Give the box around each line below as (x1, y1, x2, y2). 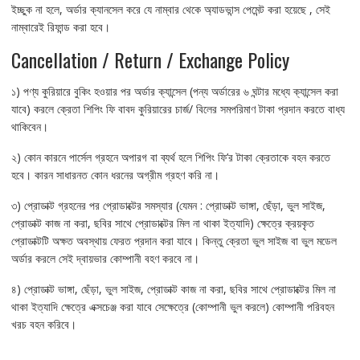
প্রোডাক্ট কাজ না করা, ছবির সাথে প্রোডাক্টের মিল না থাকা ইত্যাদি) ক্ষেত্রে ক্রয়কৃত (10, 215, 314, 231)
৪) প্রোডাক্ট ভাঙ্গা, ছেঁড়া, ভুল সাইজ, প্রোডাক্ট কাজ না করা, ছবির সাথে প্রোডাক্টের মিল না (10, 280, 336, 297)
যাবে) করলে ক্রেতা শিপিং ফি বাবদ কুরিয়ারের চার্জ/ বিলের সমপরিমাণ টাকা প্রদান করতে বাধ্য (10, 100, 345, 117)
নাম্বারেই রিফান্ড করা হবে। (10, 18, 110, 35)
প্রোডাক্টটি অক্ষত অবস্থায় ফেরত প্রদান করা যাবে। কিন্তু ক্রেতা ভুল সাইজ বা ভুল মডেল (10, 232, 337, 248)
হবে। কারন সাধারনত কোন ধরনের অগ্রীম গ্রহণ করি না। (10, 166, 219, 182)
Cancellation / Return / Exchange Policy (10, 44, 289, 74)
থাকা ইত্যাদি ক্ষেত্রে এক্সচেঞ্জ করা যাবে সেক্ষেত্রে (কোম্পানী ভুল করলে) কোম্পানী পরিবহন (10, 298, 334, 314)
